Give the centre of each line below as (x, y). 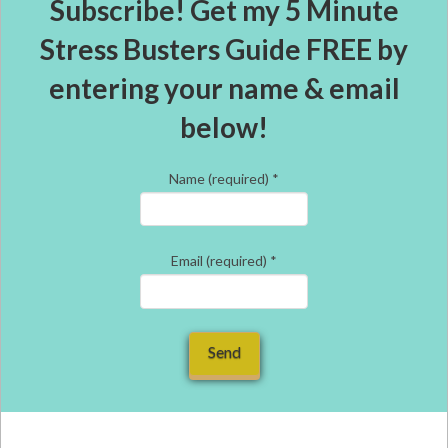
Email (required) (220, 261)
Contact (52, 427)
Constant (56, 404)
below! (224, 126)
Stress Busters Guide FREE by (224, 48)
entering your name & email (224, 87)
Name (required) (220, 178)
